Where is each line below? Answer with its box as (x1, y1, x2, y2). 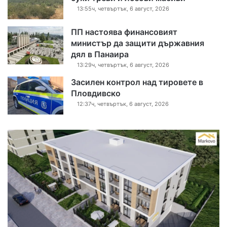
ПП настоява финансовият (71, 27, 177, 37)
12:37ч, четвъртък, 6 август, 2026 (77, 100, 169, 108)
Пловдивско (71, 88, 121, 99)
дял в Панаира (71, 49, 129, 60)
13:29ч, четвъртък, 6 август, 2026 (77, 61, 169, 69)
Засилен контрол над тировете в (71, 77, 203, 88)
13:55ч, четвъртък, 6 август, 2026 (77, 5, 169, 13)
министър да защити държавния (71, 38, 204, 49)
